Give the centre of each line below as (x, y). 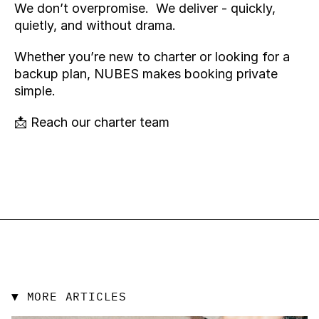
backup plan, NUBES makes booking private (146, 74)
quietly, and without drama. (95, 25)
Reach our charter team (100, 122)
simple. (37, 91)
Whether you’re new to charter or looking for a (152, 57)
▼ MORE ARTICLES (69, 296)
